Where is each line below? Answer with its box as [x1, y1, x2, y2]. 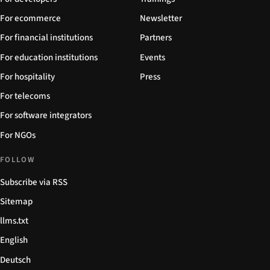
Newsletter [140, 12, 182, 25]
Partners [140, 31, 172, 45]
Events [140, 51, 165, 64]
